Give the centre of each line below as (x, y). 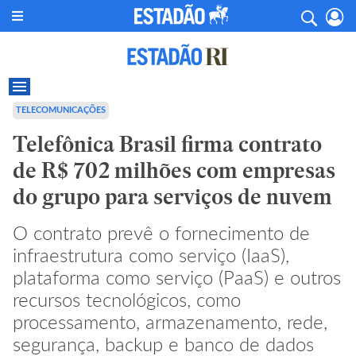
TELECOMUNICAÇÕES (61, 110)
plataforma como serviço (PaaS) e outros (177, 277)
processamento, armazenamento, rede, (170, 321)
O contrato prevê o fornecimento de (161, 232)
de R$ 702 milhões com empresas (174, 170)
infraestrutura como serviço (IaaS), (151, 255)
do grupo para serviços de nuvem (172, 197)
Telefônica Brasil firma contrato (167, 144)
